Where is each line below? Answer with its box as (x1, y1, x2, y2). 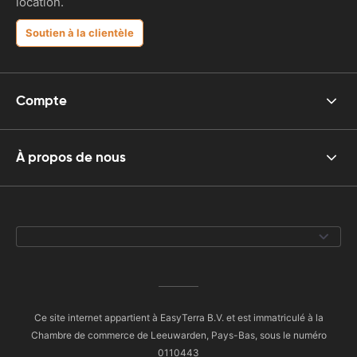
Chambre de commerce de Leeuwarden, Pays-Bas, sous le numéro (30, 328, 327, 341)
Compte (16, 92, 67, 110)
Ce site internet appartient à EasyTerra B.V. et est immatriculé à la (33, 311, 324, 324)
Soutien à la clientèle (25, 25, 134, 39)
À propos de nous (16, 148, 126, 167)
